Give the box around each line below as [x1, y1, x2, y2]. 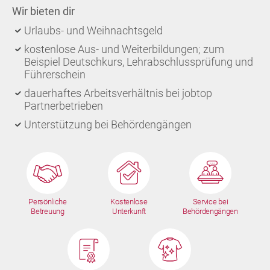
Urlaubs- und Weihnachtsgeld [24, 24, 163, 37]
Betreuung [31, 207, 64, 216]
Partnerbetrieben [24, 99, 103, 112]
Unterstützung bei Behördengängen [24, 118, 192, 131]
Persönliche [28, 197, 67, 206]
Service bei [192, 197, 228, 206]
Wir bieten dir [12, 5, 75, 17]
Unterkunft [111, 207, 146, 216]
